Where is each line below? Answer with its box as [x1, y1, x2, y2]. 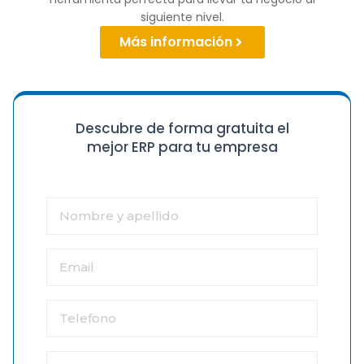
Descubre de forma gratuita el [75, 119, 289, 138]
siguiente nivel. [140, 9, 224, 25]
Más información [119, 32, 232, 51]
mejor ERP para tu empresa [86, 137, 278, 157]
